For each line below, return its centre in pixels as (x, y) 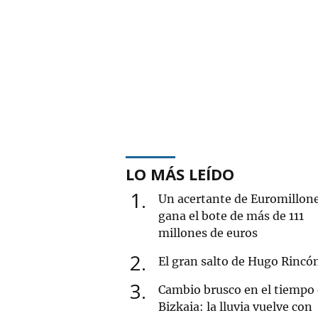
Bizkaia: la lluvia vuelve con (235, 306)
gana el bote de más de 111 (231, 215)
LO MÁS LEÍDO (180, 174)
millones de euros (208, 232)
